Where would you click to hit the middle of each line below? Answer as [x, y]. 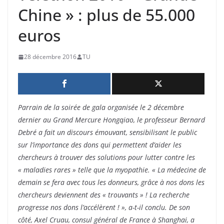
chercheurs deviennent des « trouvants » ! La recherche [104, 195]
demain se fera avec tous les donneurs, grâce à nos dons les [111, 182]
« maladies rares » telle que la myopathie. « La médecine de [112, 170]
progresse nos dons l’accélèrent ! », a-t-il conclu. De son [104, 207]
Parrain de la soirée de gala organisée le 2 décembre [101, 107]
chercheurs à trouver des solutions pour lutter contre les [106, 157]
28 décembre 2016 [50, 57]
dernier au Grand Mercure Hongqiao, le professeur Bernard [111, 120]
